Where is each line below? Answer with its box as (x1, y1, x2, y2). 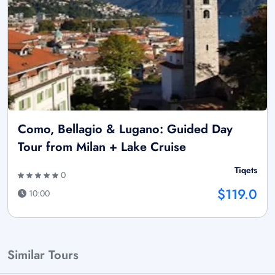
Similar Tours (7, 246, 79, 264)
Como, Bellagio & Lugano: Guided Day (18, 120, 233, 138)
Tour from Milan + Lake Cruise (18, 137, 186, 156)
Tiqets (234, 163, 257, 176)
